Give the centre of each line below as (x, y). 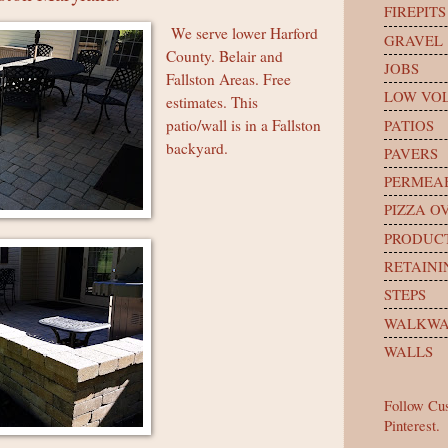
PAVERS (411, 152)
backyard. (197, 147)
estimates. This (212, 101)
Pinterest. (412, 424)
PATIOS (409, 124)
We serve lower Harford (242, 32)
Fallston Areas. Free (229, 78)
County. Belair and (225, 55)
